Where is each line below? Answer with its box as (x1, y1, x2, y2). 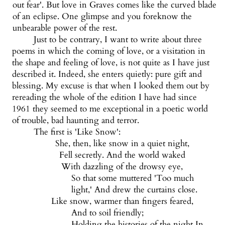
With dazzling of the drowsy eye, (61, 161, 183, 173)
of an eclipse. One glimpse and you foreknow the (12, 11, 192, 23)
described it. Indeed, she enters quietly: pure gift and (12, 68, 202, 80)
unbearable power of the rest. (12, 22, 117, 34)
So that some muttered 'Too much (71, 172, 194, 184)
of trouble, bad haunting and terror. (12, 115, 140, 127)
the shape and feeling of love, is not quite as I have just (12, 57, 210, 69)
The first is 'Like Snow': (34, 126, 121, 138)
